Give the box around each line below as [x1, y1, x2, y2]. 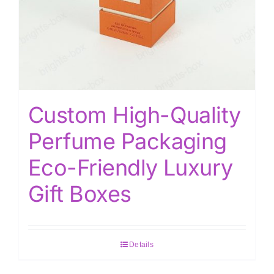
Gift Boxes [28, 180, 131, 208]
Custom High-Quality [28, 102, 241, 129]
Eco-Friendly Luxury [28, 154, 233, 182]
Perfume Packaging [28, 128, 227, 155]
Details [129, 240, 154, 250]
